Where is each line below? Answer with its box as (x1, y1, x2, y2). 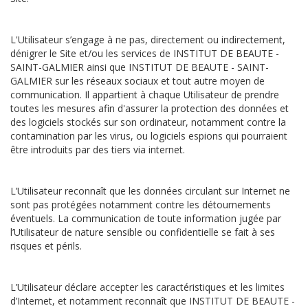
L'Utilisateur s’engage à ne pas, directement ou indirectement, (10, 33, 285, 46)
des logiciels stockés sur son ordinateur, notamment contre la (10, 115, 286, 129)
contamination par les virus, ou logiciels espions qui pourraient (10, 129, 287, 142)
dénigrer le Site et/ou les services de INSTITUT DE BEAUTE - (10, 47, 279, 60)
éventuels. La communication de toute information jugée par (10, 212, 281, 225)
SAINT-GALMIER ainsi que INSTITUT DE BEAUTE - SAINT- (10, 60, 269, 74)
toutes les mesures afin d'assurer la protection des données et (10, 102, 289, 115)
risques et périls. (10, 239, 82, 252)
